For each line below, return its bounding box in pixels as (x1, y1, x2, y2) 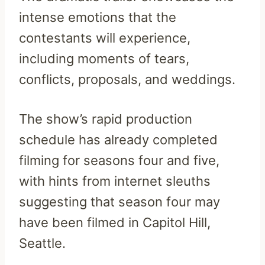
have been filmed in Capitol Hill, (19, 215, 211, 230)
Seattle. (19, 235, 66, 251)
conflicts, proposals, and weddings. (19, 72, 235, 87)
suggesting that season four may (19, 194, 220, 209)
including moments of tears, (19, 51, 189, 66)
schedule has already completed (19, 132, 218, 147)
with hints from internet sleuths (19, 173, 211, 189)
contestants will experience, (19, 30, 190, 46)
